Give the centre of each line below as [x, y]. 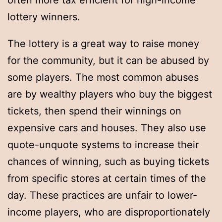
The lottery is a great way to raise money [103, 44]
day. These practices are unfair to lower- [102, 195]
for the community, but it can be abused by [108, 61]
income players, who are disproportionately [109, 212]
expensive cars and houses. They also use [107, 128]
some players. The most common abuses [103, 78]
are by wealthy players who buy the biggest [110, 94]
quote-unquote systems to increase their [103, 145]
